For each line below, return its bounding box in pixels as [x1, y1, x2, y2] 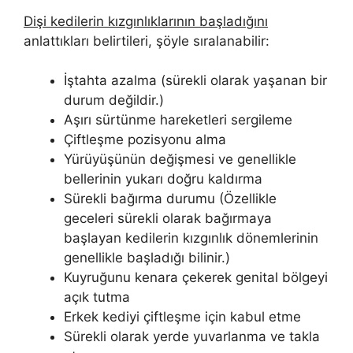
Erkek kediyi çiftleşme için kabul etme [64, 309, 301, 325]
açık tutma [64, 289, 130, 306]
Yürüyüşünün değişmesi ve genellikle [64, 151, 296, 168]
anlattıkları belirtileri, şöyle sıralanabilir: [24, 32, 269, 49]
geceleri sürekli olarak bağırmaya [64, 210, 272, 227]
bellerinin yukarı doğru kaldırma [64, 171, 262, 188]
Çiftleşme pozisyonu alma [64, 132, 226, 148]
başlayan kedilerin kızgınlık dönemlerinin [64, 230, 318, 247]
